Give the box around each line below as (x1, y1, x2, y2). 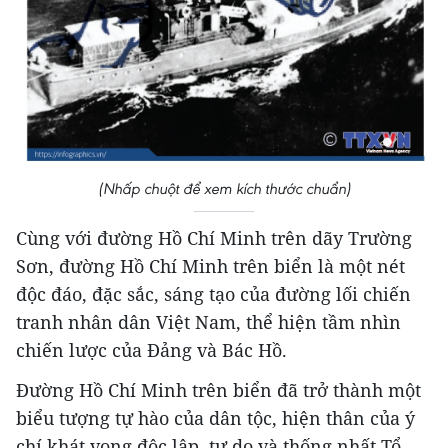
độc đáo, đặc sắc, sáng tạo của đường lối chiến (16, 281, 411, 306)
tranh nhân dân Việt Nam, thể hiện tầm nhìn (16, 309, 401, 334)
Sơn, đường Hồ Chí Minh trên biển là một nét (16, 253, 405, 278)
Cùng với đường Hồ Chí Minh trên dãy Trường (16, 225, 412, 250)
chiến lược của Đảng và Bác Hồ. (16, 337, 287, 362)
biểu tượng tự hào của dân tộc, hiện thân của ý (16, 405, 415, 430)
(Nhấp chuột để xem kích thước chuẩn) (97, 178, 351, 198)
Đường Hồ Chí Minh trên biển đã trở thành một (16, 377, 421, 402)
